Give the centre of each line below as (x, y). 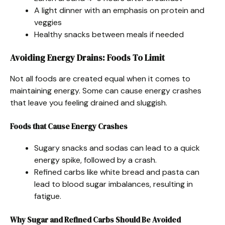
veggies (48, 22)
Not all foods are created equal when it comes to (100, 78)
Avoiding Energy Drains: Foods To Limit (87, 58)
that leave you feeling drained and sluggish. (89, 102)
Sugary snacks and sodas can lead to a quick (117, 148)
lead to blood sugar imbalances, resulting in (114, 184)
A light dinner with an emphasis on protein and (119, 10)
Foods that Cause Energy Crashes (69, 126)
